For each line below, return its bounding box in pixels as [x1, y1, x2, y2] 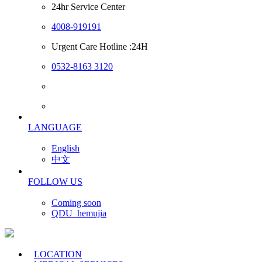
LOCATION [34, 249, 82, 259]
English [51, 143, 80, 153]
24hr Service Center [51, 2, 125, 12]
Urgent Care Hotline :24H [51, 42, 148, 51]
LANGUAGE [28, 122, 82, 132]
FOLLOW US [28, 177, 82, 187]
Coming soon [51, 198, 101, 208]
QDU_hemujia [51, 208, 106, 218]
